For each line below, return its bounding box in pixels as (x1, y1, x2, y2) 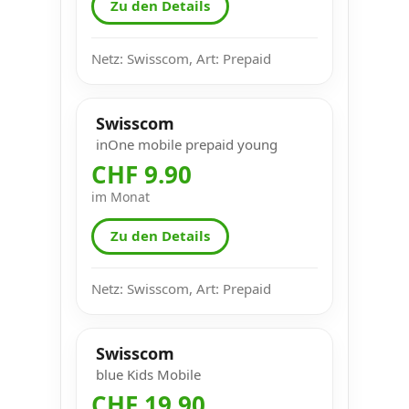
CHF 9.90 (91, 157, 192, 191)
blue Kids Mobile (96, 364, 201, 383)
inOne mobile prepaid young (96, 134, 278, 153)
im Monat (91, 187, 150, 205)
